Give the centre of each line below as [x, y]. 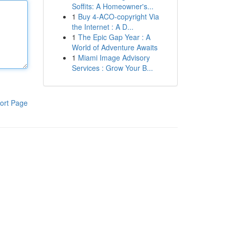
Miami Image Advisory [114, 57]
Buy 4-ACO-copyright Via [118, 16]
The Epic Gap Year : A [114, 37]
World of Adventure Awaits [114, 47]
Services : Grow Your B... [112, 68]
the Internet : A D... [102, 27]
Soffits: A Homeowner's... [112, 6]
